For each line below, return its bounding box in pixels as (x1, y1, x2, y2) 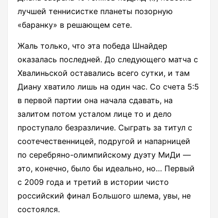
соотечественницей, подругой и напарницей (18, 136, 190, 146)
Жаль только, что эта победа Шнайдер (18, 41, 167, 51)
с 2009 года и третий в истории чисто (18, 177, 169, 187)
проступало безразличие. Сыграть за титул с (18, 123, 192, 133)
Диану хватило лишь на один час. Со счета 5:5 (18, 82, 199, 92)
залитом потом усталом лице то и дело (18, 109, 172, 119)
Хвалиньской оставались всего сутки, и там (18, 68, 190, 78)
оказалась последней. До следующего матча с (18, 54, 198, 65)
